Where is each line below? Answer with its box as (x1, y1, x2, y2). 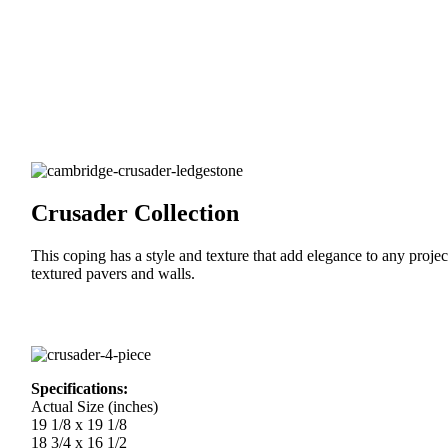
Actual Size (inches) (31, 397, 159, 415)
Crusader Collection (31, 200, 240, 227)
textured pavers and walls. (31, 265, 196, 283)
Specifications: (31, 379, 129, 397)
